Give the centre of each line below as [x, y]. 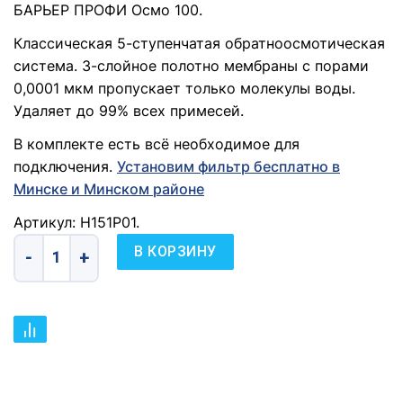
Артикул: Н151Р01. [76, 222]
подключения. [65, 166]
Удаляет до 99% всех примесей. [129, 110]
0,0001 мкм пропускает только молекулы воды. [184, 88]
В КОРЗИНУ [175, 251]
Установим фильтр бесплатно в [228, 166]
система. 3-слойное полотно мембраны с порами [191, 65]
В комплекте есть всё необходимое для [157, 143]
